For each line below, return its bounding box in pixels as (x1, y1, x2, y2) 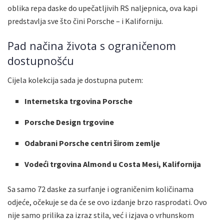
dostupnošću (7, 53, 74, 68)
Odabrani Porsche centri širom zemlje (24, 138, 160, 148)
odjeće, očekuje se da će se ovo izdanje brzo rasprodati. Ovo (7, 197, 207, 207)
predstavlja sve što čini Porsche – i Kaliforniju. (7, 16, 163, 26)
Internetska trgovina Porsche (24, 96, 133, 106)
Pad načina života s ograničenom (7, 38, 176, 53)
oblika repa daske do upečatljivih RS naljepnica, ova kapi (7, 3, 197, 13)
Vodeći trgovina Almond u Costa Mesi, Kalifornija (24, 159, 201, 169)
